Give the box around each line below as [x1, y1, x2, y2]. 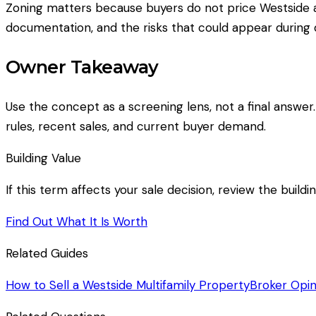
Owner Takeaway [6, 55, 159, 78]
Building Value [6, 150, 81, 166]
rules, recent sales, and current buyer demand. [6, 118, 266, 134]
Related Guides [6, 245, 88, 261]
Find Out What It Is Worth [6, 213, 147, 229]
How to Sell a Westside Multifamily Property [6, 276, 250, 293]
